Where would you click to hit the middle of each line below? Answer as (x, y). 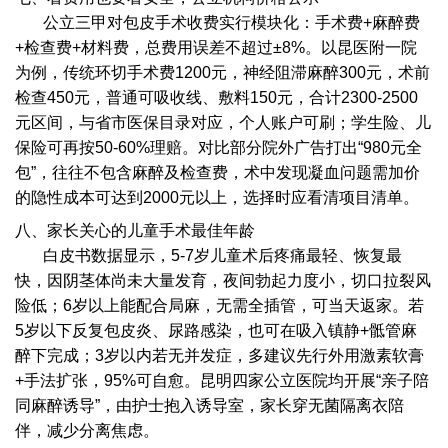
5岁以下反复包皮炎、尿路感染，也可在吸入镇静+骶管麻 (216, 331)
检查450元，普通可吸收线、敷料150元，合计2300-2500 (217, 98)
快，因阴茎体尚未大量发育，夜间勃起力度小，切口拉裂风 (223, 281)
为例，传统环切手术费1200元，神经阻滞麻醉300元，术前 (223, 73)
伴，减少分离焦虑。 (87, 431)
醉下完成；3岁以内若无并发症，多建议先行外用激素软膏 (220, 356)
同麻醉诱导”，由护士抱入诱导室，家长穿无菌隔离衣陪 (210, 406)
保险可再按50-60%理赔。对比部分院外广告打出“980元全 (219, 148)
